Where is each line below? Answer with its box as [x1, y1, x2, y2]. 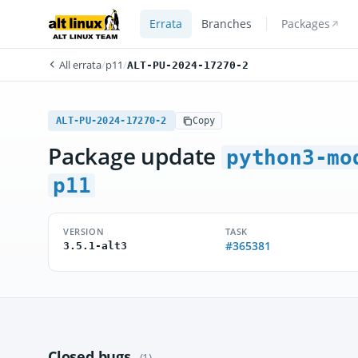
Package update [48, 141, 221, 171]
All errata [57, 58, 101, 72]
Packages [280, 17, 330, 31]
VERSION [63, 225, 105, 237]
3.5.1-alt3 [63, 240, 127, 252]
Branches [201, 17, 252, 31]
